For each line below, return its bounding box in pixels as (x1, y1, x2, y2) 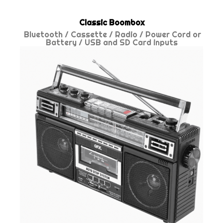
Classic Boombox (79, 17, 144, 28)
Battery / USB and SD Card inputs (45, 37, 178, 48)
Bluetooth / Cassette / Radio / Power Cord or (22, 29, 201, 40)
